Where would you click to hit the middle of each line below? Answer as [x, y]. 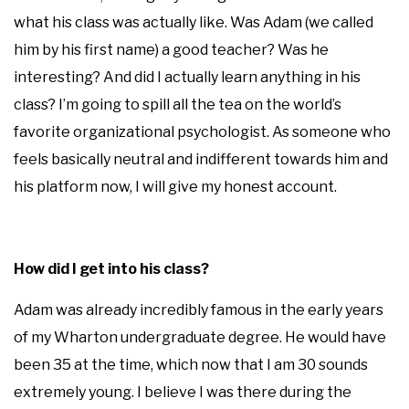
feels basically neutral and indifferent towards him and [201, 159]
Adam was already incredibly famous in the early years [199, 309]
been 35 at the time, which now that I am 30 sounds [191, 364]
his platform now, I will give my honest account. [175, 186]
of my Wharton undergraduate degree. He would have [200, 337]
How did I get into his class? [111, 268]
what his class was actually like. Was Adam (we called [194, 22]
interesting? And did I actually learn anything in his [187, 77]
